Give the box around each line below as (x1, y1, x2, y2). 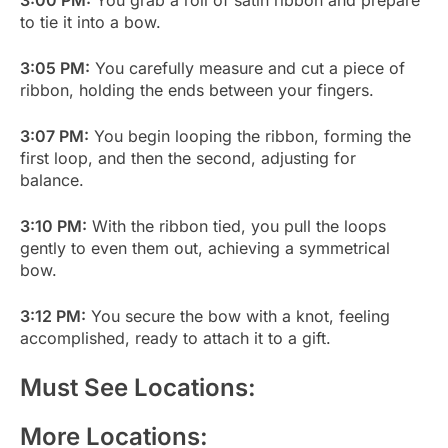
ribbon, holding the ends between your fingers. (20, 79, 374, 100)
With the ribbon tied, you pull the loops (87, 215, 386, 236)
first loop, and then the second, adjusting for (20, 147, 356, 168)
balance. (20, 169, 84, 190)
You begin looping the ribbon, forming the (89, 125, 411, 146)
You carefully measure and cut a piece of (90, 57, 405, 78)
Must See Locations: (20, 372, 256, 402)
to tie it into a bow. (20, 11, 161, 32)
